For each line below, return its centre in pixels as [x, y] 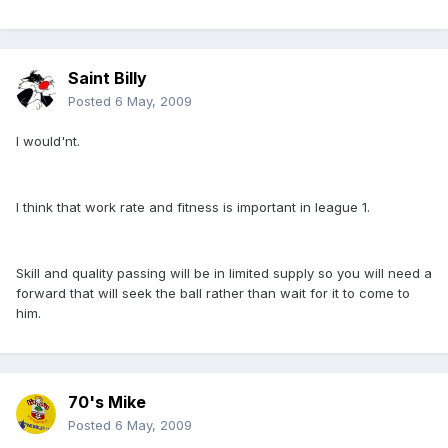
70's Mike [107, 402]
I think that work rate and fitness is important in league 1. [193, 207]
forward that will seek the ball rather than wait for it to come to [213, 293]
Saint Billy [107, 78]
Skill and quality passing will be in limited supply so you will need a [224, 273]
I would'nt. [48, 141]
